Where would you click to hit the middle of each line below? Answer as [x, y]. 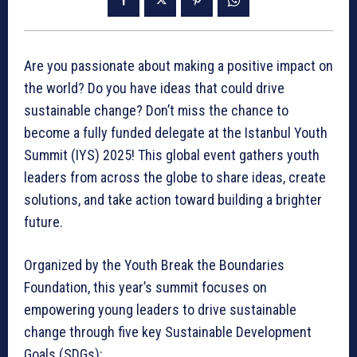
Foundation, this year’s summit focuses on [145, 287]
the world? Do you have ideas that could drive [154, 88]
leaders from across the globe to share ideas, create [175, 177]
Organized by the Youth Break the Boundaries [154, 265]
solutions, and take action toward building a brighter [173, 199]
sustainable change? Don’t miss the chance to [156, 110]
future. [43, 222]
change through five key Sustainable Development [168, 331]
